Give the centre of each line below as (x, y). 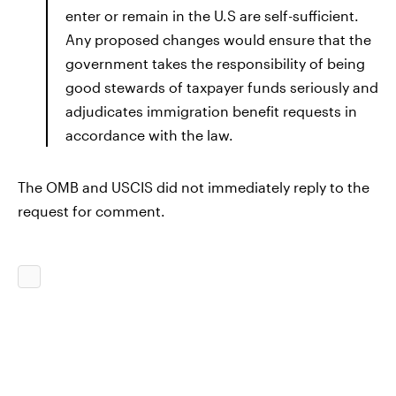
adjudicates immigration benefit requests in (211, 111)
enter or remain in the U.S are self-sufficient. (212, 15)
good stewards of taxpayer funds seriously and (222, 87)
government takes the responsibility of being (215, 63)
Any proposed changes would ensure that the (218, 39)
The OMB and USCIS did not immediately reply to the (194, 187)
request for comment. (91, 211)
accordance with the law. (149, 135)
